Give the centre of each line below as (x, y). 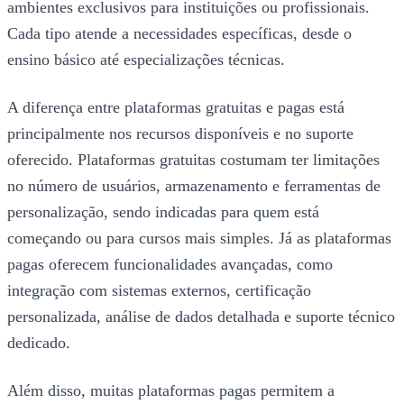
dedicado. (39, 342)
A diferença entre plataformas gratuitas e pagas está (176, 107)
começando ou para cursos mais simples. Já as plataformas (199, 238)
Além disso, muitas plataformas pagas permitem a (171, 390)
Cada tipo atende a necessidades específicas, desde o (179, 33)
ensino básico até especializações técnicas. (146, 59)
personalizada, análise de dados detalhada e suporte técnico (201, 316)
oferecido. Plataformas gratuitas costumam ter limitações (193, 159)
